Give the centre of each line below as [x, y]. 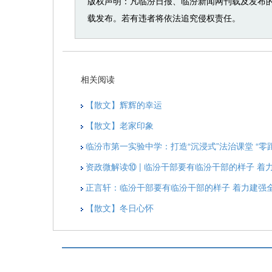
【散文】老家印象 [120, 125]
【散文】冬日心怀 [120, 208]
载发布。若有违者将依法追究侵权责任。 [164, 18]
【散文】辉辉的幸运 [124, 105]
